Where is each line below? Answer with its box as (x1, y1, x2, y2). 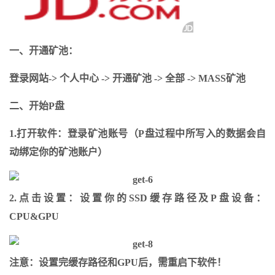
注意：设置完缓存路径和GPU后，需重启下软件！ (9, 257, 227, 268)
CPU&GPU (9, 211, 59, 222)
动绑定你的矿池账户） (9, 147, 107, 157)
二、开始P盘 (9, 101, 64, 111)
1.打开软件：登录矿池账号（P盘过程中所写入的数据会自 (9, 128, 266, 139)
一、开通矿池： (9, 45, 78, 56)
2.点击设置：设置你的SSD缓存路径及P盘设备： (9, 193, 266, 203)
